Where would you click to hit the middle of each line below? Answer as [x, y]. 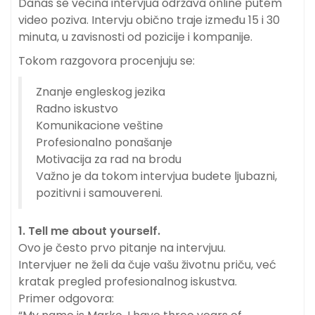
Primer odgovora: [66, 299]
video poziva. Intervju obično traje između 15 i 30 [149, 20]
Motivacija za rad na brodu [109, 160]
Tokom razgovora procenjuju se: [107, 61]
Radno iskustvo [77, 109]
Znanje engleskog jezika [101, 92]
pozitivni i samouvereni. [99, 193]
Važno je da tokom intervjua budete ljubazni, [156, 176]
